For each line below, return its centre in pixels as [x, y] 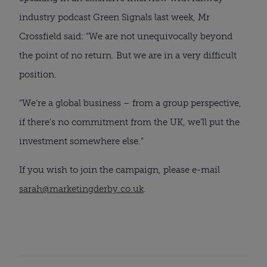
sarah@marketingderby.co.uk [81, 189]
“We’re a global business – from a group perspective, [130, 103]
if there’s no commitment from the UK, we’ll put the [129, 122]
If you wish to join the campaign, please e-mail [119, 170]
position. [38, 74]
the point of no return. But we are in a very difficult [128, 55]
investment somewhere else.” [81, 141]
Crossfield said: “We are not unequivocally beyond [126, 36]
